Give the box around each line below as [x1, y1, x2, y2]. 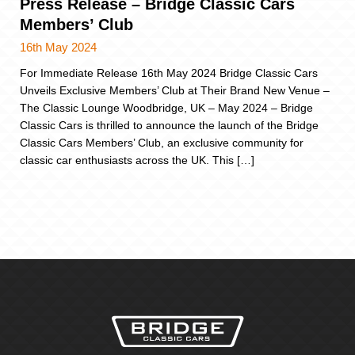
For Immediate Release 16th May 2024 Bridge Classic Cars [20, 67, 318, 80]
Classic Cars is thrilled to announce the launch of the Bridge [20, 119, 319, 132]
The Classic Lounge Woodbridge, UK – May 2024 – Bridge [20, 101, 313, 115]
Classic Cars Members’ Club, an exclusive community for [20, 136, 303, 150]
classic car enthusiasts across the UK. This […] [20, 154, 254, 167]
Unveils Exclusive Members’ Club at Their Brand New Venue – [20, 84, 330, 97]
